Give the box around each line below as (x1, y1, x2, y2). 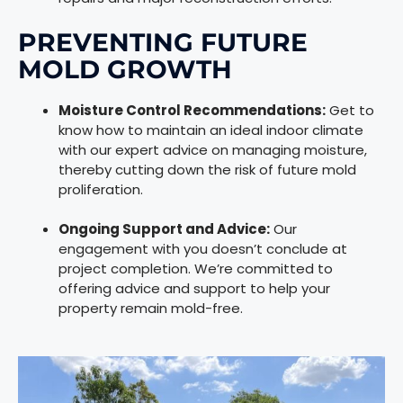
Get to (326, 100, 374, 120)
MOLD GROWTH (18, 53, 232, 85)
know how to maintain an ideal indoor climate (58, 120, 363, 139)
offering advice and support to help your (58, 278, 330, 298)
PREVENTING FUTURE (18, 26, 308, 58)
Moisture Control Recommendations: (58, 100, 326, 120)
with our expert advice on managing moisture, (58, 139, 367, 159)
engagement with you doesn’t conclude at (58, 238, 347, 258)
